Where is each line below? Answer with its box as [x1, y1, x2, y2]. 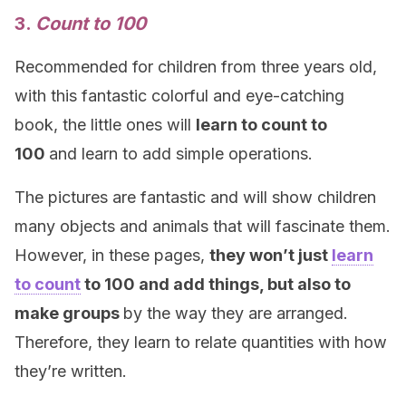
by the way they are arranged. [123, 304, 348, 323]
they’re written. [14, 362, 127, 381]
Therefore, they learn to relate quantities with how [14, 333, 387, 352]
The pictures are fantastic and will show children [14, 188, 376, 207]
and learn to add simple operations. [49, 144, 313, 163]
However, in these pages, [14, 246, 209, 265]
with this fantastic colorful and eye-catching [14, 86, 344, 105]
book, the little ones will [14, 115, 196, 134]
